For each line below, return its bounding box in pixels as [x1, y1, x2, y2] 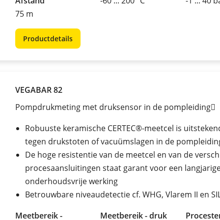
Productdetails [23, 33, 73, 43]
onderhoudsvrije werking [25, 175, 118, 187]
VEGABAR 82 [15, 84, 62, 95]
